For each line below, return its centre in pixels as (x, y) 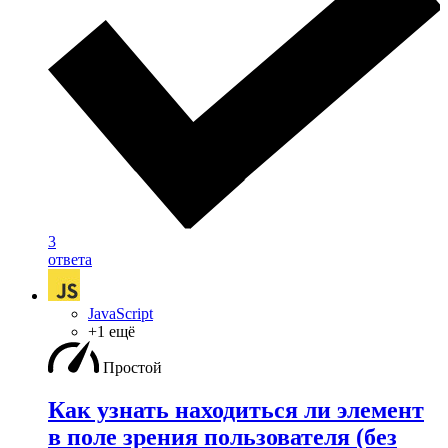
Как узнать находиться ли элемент (236, 409)
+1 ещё (111, 331)
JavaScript (120, 313)
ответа (70, 259)
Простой (132, 367)
